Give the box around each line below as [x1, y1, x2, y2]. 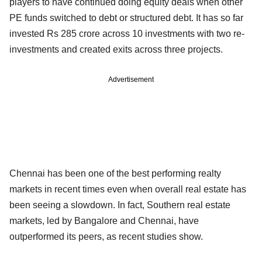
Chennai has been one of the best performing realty [9, 168, 221, 178]
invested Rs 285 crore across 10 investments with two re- [9, 28, 244, 39]
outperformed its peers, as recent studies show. [9, 231, 203, 242]
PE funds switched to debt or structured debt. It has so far [9, 12, 243, 23]
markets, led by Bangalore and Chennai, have [9, 215, 199, 226]
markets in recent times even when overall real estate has [9, 184, 246, 194]
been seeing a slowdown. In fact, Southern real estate [9, 199, 230, 210]
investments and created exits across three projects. [9, 44, 223, 54]
